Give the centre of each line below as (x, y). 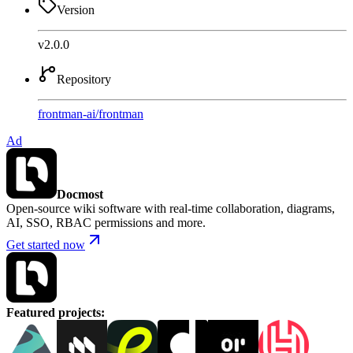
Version (76, 10)
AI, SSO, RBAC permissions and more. (106, 223)
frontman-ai (67, 114)
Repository (84, 80)
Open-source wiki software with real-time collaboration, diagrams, (171, 209)
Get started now (46, 245)
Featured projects (54, 313)
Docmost (80, 195)
